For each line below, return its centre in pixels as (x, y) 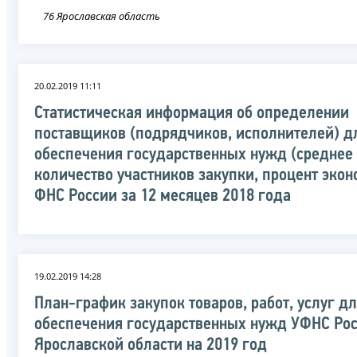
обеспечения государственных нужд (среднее (194, 155)
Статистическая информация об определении (192, 113)
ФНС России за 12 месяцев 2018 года (163, 196)
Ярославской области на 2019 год (151, 345)
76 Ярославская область (102, 16)
